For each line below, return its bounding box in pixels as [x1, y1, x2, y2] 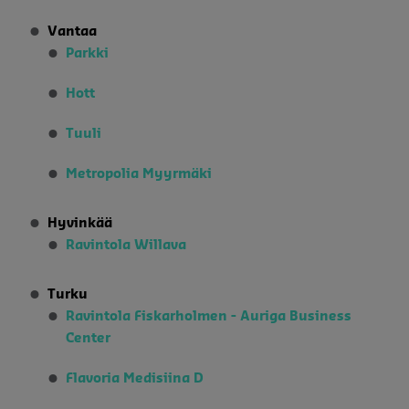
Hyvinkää [47, 216, 112, 230]
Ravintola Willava [66, 238, 186, 252]
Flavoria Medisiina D [66, 372, 204, 385]
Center [66, 331, 110, 345]
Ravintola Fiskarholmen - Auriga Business [66, 309, 351, 323]
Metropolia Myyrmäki [66, 167, 212, 181]
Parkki [66, 47, 109, 60]
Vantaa [47, 25, 97, 38]
